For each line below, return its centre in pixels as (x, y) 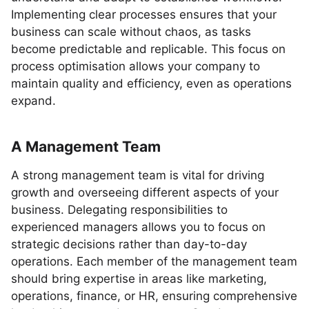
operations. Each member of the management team (154, 261)
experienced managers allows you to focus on (138, 227)
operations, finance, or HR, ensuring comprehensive (154, 296)
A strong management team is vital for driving (138, 175)
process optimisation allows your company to (136, 66)
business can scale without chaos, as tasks (131, 32)
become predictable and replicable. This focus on (148, 49)
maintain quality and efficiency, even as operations (151, 83)
